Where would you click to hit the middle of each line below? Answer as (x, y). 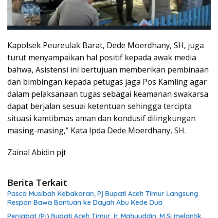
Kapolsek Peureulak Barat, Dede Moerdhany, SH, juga (106, 45)
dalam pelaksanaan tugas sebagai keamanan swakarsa (108, 94)
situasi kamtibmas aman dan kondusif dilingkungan (101, 118)
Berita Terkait (37, 182)
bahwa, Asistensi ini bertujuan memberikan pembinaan (108, 69)
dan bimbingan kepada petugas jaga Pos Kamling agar (107, 82)
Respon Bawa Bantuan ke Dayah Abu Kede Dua (85, 202)
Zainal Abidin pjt (37, 152)
